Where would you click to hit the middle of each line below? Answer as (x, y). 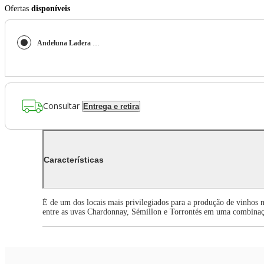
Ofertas (18, 9)
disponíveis (51, 9)
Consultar (61, 105)
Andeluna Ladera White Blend (96, 43)
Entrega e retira (111, 106)
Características (74, 159)
